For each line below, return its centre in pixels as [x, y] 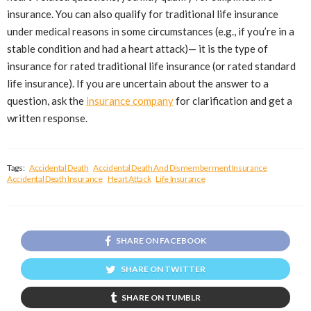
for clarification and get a [233, 100]
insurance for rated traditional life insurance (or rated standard [151, 66]
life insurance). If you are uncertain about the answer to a [138, 83]
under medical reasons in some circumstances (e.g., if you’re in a [151, 31]
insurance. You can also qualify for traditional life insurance [143, 14]
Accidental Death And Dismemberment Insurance [180, 167]
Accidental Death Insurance [55, 178]
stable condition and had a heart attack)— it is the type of [137, 48]
